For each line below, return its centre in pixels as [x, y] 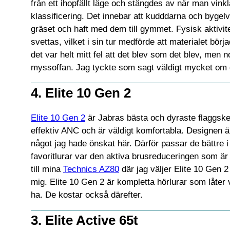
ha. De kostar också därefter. [87, 195]
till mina [47, 169]
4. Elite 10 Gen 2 [81, 93]
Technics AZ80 [91, 169]
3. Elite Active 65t [84, 220]
